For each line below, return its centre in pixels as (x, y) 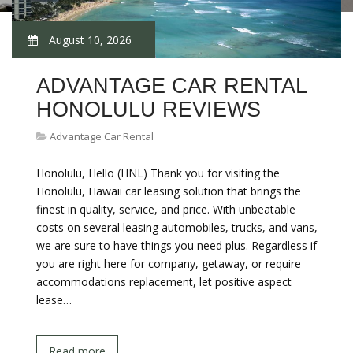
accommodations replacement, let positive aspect (164, 282)
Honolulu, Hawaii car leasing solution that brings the (169, 191)
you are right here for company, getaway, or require (169, 264)
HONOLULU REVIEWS (149, 110)
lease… (54, 300)
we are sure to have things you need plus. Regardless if (176, 245)
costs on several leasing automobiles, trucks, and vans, (177, 227)
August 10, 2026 (89, 40)
